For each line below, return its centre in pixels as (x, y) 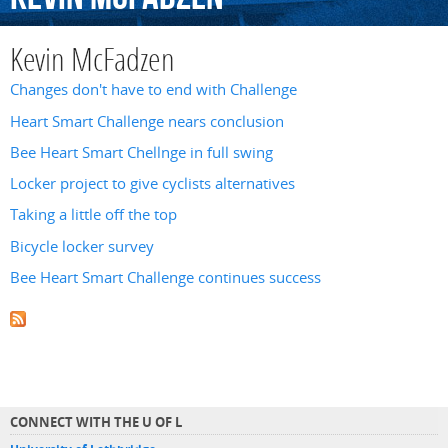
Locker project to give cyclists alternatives (152, 184)
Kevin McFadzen (92, 63)
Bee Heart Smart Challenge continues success (165, 277)
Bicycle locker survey (82, 246)
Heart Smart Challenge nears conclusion (147, 121)
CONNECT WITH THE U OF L (96, 422)
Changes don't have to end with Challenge (153, 90)
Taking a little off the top (93, 215)
